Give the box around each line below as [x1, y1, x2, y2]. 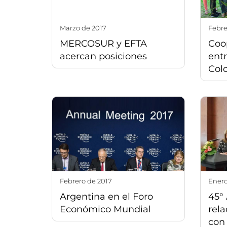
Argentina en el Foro [60, 191, 153, 202]
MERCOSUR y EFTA [60, 38, 147, 50]
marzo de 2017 [66, 24, 106, 32]
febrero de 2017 [64, 176, 112, 185]
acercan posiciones [60, 51, 147, 62]
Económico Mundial [60, 203, 151, 215]
